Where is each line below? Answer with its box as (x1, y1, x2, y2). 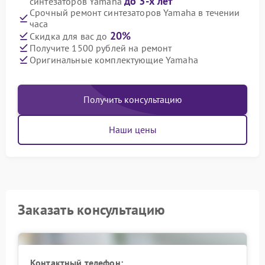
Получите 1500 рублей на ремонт (30, 41, 172, 54)
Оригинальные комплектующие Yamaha (30, 53, 198, 66)
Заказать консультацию (18, 201, 166, 219)
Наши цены (108, 124, 157, 135)
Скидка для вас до (30, 30, 110, 42)
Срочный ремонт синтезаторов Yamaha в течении (30, 7, 240, 18)
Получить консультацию (83, 93, 182, 105)
